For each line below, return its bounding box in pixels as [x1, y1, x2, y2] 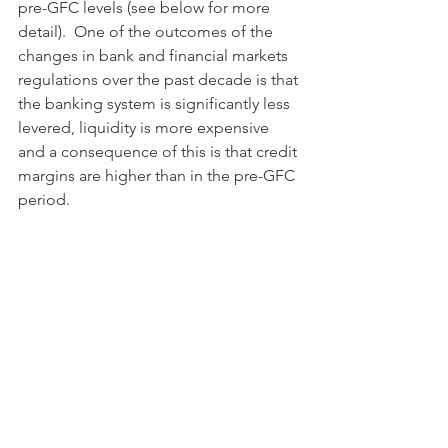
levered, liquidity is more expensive [18, 117, 273, 137]
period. [18, 189, 70, 209]
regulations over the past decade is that [18, 69, 302, 89]
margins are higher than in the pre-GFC [18, 165, 299, 185]
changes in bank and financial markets [18, 45, 292, 65]
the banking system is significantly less [18, 93, 294, 113]
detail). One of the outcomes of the [18, 21, 277, 41]
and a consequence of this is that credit [18, 141, 301, 161]
